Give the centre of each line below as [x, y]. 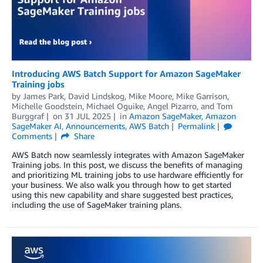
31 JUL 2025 [87, 116]
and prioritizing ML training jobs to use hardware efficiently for [127, 174]
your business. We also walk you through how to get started [122, 184]
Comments [32, 136]
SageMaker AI [37, 126]
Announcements [95, 126]
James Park [43, 96]
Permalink [196, 126]
